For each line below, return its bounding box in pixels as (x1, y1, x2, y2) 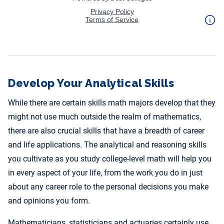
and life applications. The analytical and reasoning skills (8, 140, 206, 150)
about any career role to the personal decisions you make (8, 182, 208, 192)
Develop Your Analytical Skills (8, 76, 174, 90)
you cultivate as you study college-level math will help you (8, 154, 211, 164)
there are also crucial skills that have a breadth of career (8, 126, 204, 136)
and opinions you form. (8, 196, 90, 206)
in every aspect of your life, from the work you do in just (8, 168, 202, 178)
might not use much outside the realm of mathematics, (8, 112, 201, 122)
